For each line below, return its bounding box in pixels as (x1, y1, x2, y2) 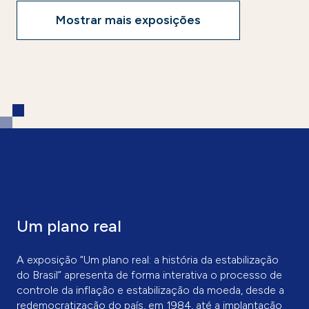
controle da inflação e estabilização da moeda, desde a (17, 283, 284, 297)
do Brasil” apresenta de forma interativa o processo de (17, 268, 282, 281)
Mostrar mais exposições (56, 12, 201, 28)
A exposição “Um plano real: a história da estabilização (17, 253, 279, 266)
